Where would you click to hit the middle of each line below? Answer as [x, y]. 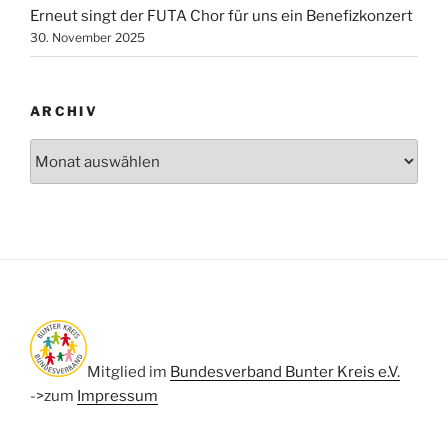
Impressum [117, 396]
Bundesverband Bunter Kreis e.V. [285, 372]
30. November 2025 [87, 38]
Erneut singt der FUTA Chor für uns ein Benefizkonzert [221, 16]
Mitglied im [128, 372]
